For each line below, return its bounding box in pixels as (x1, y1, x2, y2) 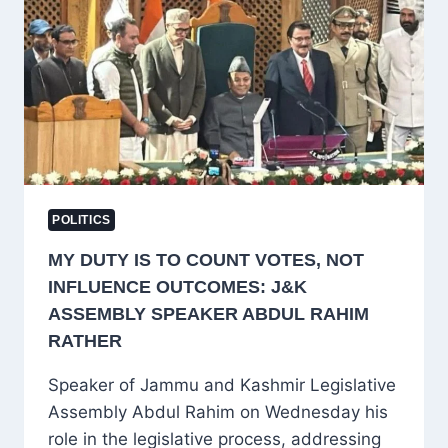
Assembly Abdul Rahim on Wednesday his (48, 401, 388, 422)
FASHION (133, 59, 199, 76)
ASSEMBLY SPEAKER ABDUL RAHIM (48, 303, 369, 324)
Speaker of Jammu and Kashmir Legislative (48, 374, 396, 395)
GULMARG (133, 38, 207, 55)
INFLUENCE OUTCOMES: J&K (48, 276, 307, 297)
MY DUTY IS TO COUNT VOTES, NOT (48, 249, 364, 270)
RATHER (48, 330, 122, 351)
